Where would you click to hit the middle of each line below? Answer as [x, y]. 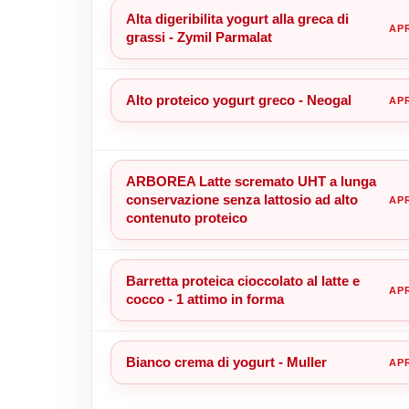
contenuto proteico [186, 217]
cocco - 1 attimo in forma [204, 299]
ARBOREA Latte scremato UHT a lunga [251, 181]
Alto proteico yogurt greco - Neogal [238, 100]
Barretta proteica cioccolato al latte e [242, 280]
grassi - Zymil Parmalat [199, 37]
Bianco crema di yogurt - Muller [226, 362]
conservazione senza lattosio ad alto [241, 199]
